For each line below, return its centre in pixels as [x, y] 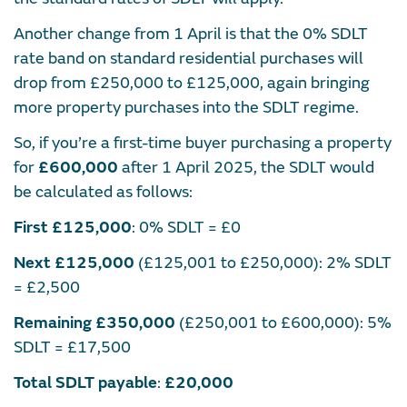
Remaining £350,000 [94, 323]
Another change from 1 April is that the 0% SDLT [191, 34]
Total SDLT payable [85, 382]
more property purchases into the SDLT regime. [188, 107]
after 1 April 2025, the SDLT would [246, 167]
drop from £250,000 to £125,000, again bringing [192, 83]
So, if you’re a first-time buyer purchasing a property [203, 143]
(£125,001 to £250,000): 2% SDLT [263, 263]
